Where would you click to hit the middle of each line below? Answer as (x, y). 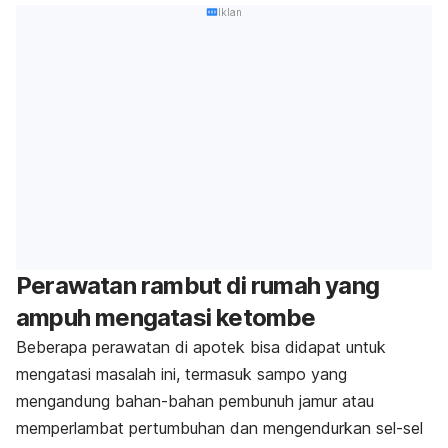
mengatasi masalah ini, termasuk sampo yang (181, 374)
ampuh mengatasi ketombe (166, 318)
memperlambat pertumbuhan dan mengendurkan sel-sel (219, 428)
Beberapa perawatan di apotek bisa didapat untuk (201, 347)
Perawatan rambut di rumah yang (198, 286)
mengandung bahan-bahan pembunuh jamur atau (195, 401)
